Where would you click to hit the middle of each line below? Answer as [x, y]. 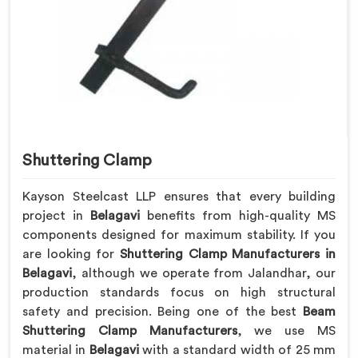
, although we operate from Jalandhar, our [204, 273]
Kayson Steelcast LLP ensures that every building [179, 196]
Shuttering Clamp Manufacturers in [228, 254]
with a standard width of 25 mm [237, 350]
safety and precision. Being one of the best [163, 311]
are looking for [71, 254]
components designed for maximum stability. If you [179, 235]
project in [56, 215]
